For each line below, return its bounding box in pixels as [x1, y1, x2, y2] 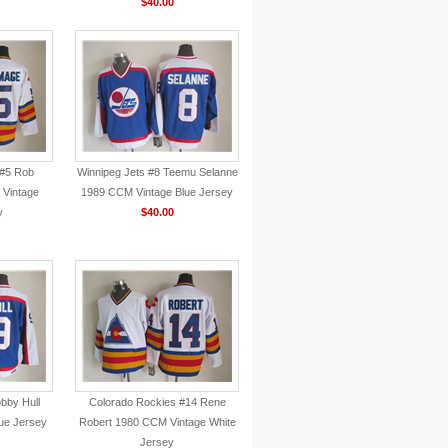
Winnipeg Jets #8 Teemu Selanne [76, 166, 238, 178]
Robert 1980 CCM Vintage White [78, 416, 236, 428]
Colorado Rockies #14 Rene [88, 396, 226, 408]
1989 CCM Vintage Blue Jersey [81, 186, 233, 198]
